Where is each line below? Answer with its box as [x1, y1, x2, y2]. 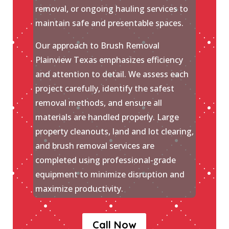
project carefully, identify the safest [35, 83, 174, 95]
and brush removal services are [35, 140, 154, 152]
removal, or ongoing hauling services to [35, 3, 188, 15]
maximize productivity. [35, 183, 123, 195]
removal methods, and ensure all [35, 97, 162, 109]
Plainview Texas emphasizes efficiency [35, 54, 183, 66]
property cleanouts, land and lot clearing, [35, 126, 194, 138]
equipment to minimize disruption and [35, 169, 185, 180]
